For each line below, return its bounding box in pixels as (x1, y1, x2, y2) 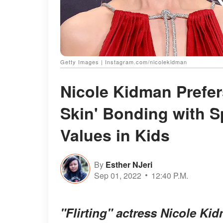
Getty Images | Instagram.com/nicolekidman (60, 58, 187, 66)
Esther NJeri (106, 158, 152, 170)
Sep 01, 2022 (94, 169, 141, 181)
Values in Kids (60, 123, 170, 147)
